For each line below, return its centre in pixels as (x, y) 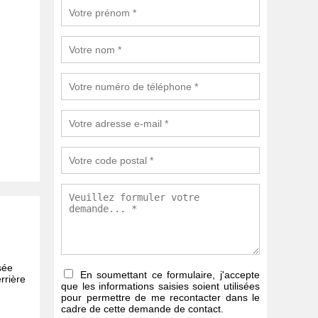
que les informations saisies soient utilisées (160, 286)
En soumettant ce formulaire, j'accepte (168, 275)
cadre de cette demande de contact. (142, 309)
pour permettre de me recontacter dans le (160, 298)
